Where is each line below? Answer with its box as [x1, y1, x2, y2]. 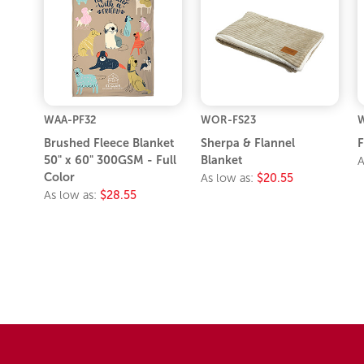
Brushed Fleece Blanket [44, 136, 175, 149]
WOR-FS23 [201, 113, 256, 126]
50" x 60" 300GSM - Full [44, 153, 177, 167]
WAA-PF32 [44, 113, 97, 126]
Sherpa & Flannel [201, 136, 295, 149]
